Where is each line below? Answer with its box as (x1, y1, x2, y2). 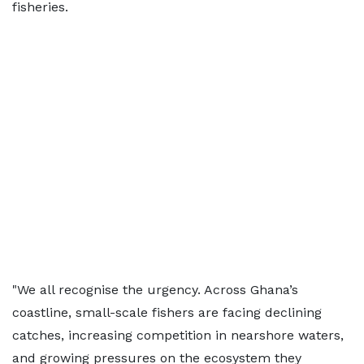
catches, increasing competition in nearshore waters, (12, 327, 344, 343)
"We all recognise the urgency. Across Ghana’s (12, 282, 298, 297)
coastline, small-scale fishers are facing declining (12, 305, 322, 320)
